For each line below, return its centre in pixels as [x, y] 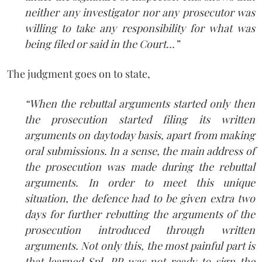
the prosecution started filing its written [140, 119]
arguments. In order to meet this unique [140, 182]
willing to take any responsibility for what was [140, 28]
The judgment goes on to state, [79, 73]
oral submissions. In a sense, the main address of [140, 151]
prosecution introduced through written [140, 230]
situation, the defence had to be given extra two [140, 198]
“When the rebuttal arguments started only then [140, 103]
